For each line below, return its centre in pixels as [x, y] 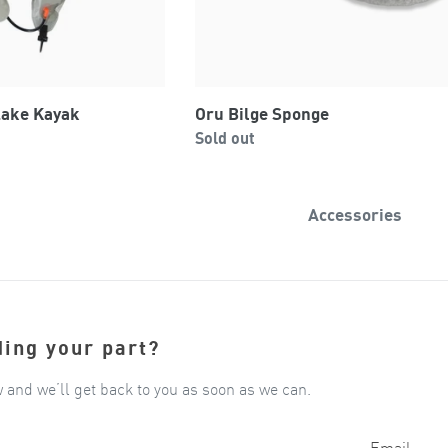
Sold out [225, 137]
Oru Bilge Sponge [262, 113]
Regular [193, 136]
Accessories [355, 214]
